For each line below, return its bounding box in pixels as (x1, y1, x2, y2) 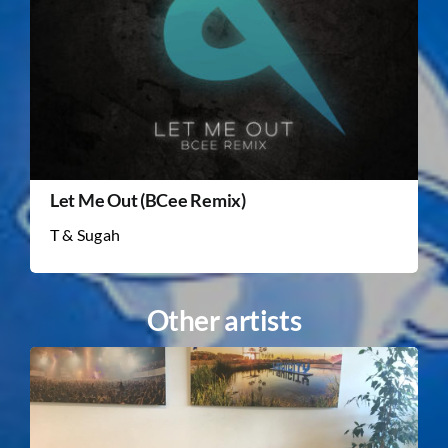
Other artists (146, 302, 302, 337)
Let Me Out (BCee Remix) (49, 188, 246, 211)
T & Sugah (49, 224, 121, 244)
